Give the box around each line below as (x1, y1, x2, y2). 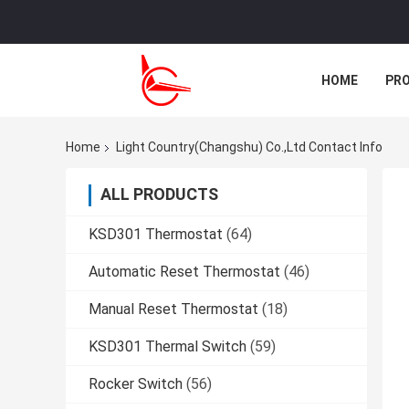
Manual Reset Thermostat (89, 300, 258, 319)
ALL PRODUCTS (100, 184, 218, 204)
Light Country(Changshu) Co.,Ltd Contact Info (116, 140, 383, 155)
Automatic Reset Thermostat (89, 263, 280, 281)
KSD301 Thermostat (89, 225, 223, 244)
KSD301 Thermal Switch (89, 338, 246, 356)
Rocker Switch (89, 375, 183, 393)
